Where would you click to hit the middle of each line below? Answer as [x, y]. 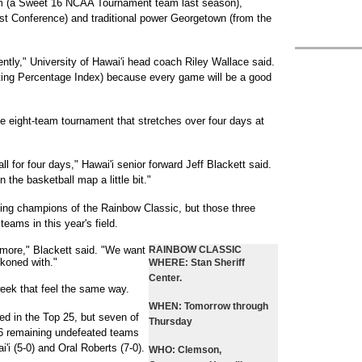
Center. [165, 278]
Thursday [170, 322]
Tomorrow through [225, 306]
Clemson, [198, 350]
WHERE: [168, 263]
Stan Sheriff [217, 263]
